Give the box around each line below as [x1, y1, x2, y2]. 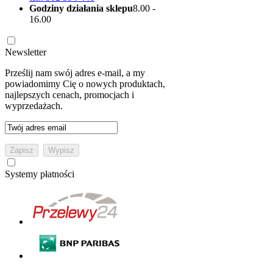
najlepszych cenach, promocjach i [5, 90, 134, 100]
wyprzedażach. [5, 101, 63, 111]
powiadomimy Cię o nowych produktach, [5, 79, 165, 89]
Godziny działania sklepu [29, 3, 133, 13]
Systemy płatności [5, 169, 74, 179]
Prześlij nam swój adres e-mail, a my [5, 68, 145, 78]
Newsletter [5, 47, 46, 57]
